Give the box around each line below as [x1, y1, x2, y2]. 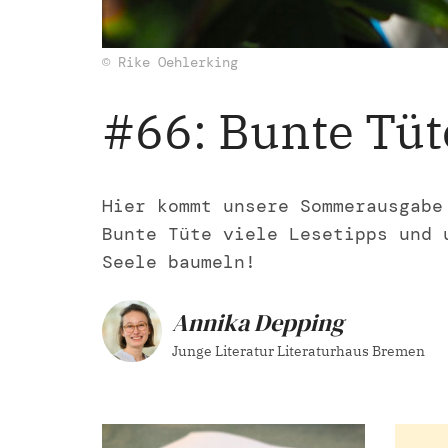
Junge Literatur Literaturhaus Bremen [172, 341, 425, 360]
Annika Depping [172, 305, 344, 339]
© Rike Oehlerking [102, 53, 238, 71]
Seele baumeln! [102, 250, 256, 274]
